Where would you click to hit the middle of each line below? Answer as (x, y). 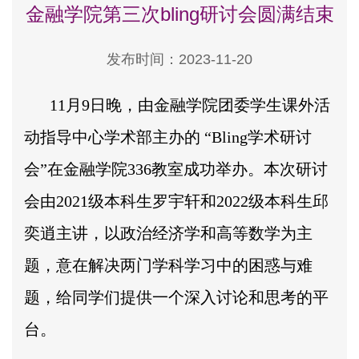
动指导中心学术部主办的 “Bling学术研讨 (168, 137)
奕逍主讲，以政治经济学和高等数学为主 (168, 233)
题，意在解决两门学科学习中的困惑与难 (168, 265)
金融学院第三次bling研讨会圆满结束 (179, 14)
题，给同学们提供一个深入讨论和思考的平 (176, 297)
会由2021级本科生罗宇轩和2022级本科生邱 (176, 201)
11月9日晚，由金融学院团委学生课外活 (190, 105)
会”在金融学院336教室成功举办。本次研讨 (176, 169)
